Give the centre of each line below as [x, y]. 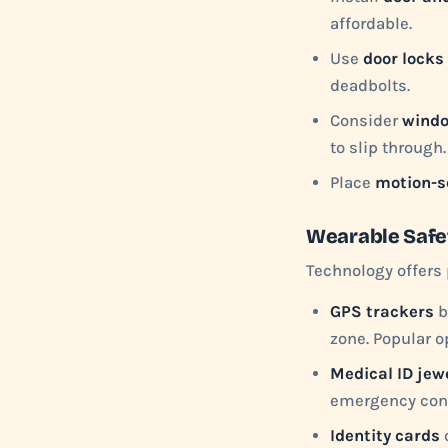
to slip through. [388, 147]
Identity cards [385, 435]
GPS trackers [382, 311]
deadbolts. [370, 85]
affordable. [371, 23]
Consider [366, 120]
